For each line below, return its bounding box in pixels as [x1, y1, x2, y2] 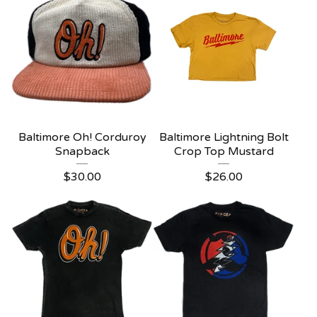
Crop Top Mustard [173, 144, 274, 158]
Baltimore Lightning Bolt [158, 130, 289, 144]
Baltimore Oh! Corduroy [18, 130, 146, 144]
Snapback [54, 144, 110, 158]
